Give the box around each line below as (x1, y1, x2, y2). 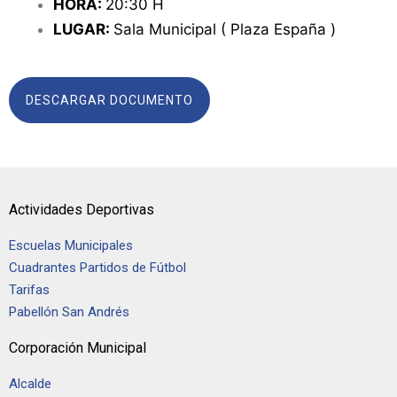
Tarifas (9, 282, 50, 298)
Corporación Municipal (9, 339, 146, 356)
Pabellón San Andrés (9, 304, 129, 320)
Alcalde (9, 376, 51, 392)
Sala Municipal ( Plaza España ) (113, 20, 340, 38)
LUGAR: (53, 20, 113, 38)
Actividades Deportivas (9, 201, 154, 218)
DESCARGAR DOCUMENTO (26, 93, 193, 107)
